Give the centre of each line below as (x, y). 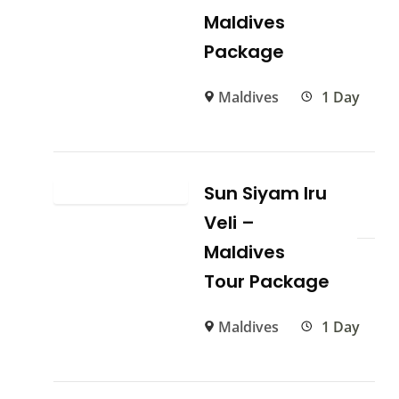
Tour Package (267, 282)
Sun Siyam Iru (266, 194)
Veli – (230, 223)
